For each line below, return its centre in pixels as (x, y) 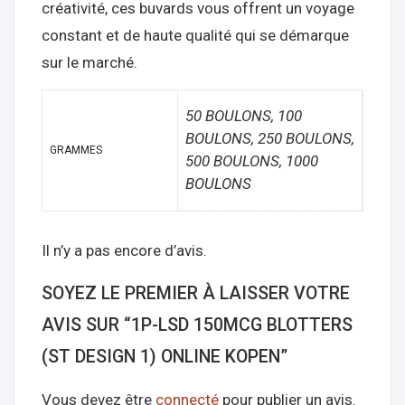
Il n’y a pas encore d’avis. (124, 250)
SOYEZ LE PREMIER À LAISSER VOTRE (196, 293)
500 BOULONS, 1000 (252, 161)
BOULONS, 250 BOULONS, (270, 138)
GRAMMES (76, 150)
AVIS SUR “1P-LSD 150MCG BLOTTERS (197, 325)
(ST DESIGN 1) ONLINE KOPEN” (165, 356)
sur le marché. (89, 62)
